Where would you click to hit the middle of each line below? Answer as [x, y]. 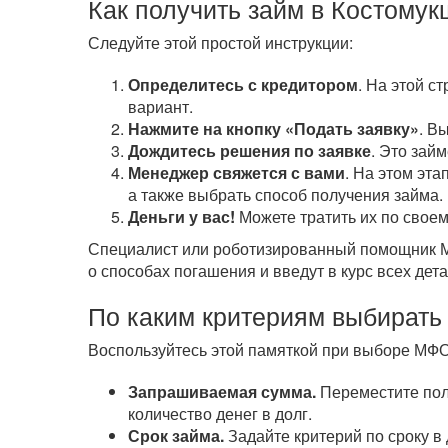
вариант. [160, 106]
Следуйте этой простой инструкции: [220, 42]
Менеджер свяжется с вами [236, 172]
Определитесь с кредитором [242, 84]
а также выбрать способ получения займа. [285, 194]
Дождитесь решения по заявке [249, 150]
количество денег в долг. [219, 413]
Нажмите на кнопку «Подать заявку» [273, 128]
